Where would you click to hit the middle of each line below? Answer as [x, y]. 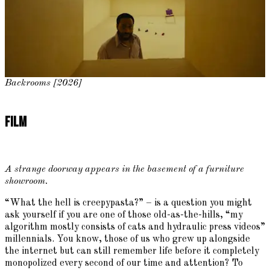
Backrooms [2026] [43, 83]
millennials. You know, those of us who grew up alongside [127, 240]
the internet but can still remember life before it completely [132, 252]
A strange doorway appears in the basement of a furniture [124, 170]
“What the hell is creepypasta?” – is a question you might [128, 203]
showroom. [26, 182]
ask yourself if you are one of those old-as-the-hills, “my [124, 215]
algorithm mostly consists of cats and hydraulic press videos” [135, 228]
